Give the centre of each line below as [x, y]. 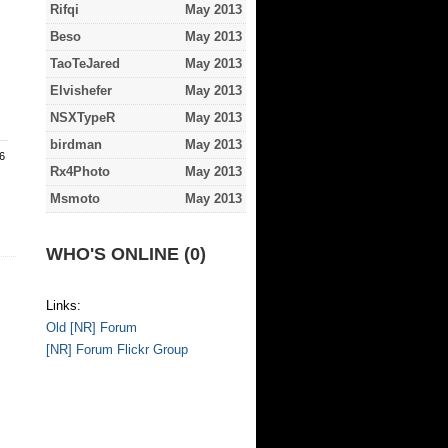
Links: [63, 305]
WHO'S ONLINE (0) [126, 254]
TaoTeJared [85, 63]
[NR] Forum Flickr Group [117, 349]
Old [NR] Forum [91, 327]
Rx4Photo [80, 171]
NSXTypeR [82, 117]
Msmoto [75, 198]
